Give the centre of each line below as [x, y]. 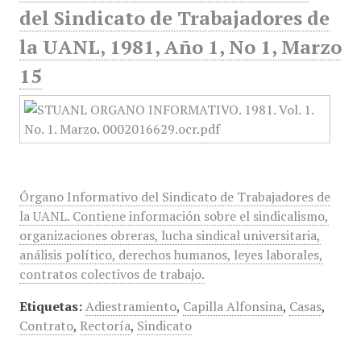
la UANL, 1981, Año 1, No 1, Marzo [180, 47]
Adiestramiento [131, 306]
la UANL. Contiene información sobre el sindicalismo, [174, 216]
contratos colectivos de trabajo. [112, 274]
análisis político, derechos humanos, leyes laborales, [171, 255]
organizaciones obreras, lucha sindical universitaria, [170, 235]
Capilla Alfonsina [232, 306]
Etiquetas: [50, 306]
